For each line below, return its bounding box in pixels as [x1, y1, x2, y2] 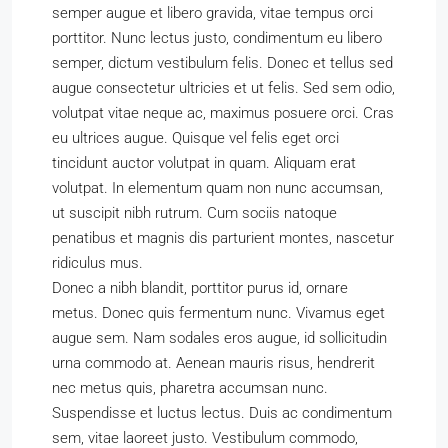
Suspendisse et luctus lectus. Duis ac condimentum [52, 404, 392, 422]
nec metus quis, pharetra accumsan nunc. [52, 379, 328, 397]
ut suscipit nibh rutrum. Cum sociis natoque [52, 204, 337, 222]
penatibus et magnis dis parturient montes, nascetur [52, 229, 394, 247]
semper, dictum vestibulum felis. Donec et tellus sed [52, 54, 393, 72]
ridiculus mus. [52, 254, 143, 272]
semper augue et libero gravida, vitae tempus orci [52, 4, 373, 22]
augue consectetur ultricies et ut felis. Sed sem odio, [52, 79, 395, 97]
